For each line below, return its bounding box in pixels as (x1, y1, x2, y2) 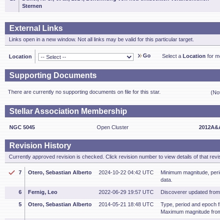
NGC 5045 (9, 124, 35, 130)
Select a (162, 53, 183, 59)
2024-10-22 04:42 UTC (99, 169, 154, 175)
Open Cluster (97, 124, 129, 130)
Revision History (9, 141, 71, 150)
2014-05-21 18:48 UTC (99, 201, 154, 207)
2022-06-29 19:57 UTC (99, 189, 154, 195)
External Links (9, 24, 63, 32)
